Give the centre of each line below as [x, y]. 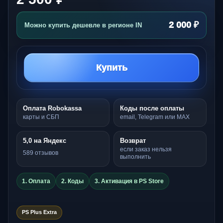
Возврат [133, 140]
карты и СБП [41, 117]
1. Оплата [36, 181]
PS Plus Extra [39, 212]
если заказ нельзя [146, 149]
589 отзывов [41, 153]
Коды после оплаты [152, 108]
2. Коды [72, 181]
